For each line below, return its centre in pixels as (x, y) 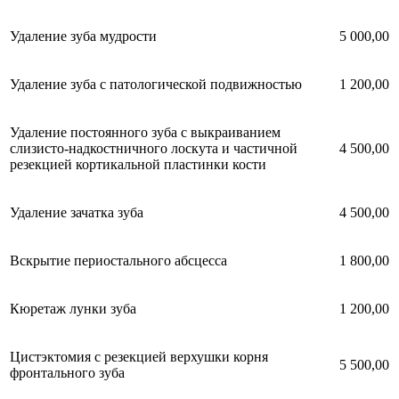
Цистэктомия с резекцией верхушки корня (139, 356)
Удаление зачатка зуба (77, 212)
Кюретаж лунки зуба (73, 308)
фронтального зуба (67, 372)
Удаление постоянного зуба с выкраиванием (145, 132)
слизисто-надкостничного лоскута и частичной (154, 148)
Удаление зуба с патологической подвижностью (156, 84)
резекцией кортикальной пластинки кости (138, 164)
